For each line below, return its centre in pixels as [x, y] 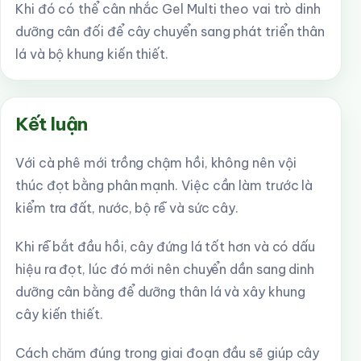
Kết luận [52, 124]
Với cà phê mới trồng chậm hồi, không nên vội [156, 163]
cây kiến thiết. [59, 314]
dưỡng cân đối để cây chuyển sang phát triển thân [170, 31]
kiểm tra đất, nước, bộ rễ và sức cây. [127, 208]
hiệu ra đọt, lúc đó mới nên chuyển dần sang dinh [165, 269]
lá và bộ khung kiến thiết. [92, 54]
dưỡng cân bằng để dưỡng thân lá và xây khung [160, 292]
